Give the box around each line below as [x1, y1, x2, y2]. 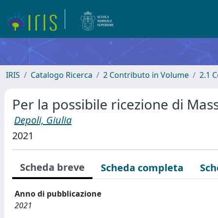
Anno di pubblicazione [15, 188, 101, 199]
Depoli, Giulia [14, 113, 72, 127]
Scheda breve [20, 161, 85, 174]
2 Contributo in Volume [103, 70, 189, 80]
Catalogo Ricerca [31, 70, 92, 80]
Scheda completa [101, 161, 183, 174]
